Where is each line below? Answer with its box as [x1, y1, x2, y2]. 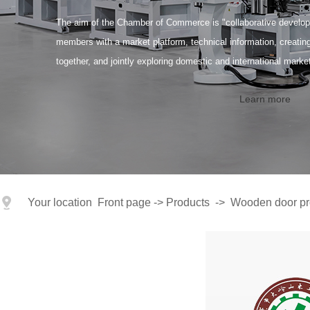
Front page [98, 197, 151, 208]
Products [166, 197, 210, 208]
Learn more [239, 93, 291, 105]
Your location [28, 197, 98, 208]
